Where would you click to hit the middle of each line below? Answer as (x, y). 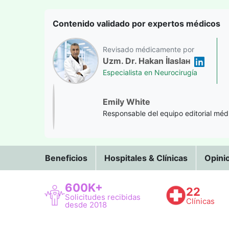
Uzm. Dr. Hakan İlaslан (146, 61)
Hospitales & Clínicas (146, 158)
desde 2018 (86, 205)
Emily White (127, 101)
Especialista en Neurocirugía (150, 73)
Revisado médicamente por (148, 50)
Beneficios (66, 158)
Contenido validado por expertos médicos (136, 24)
